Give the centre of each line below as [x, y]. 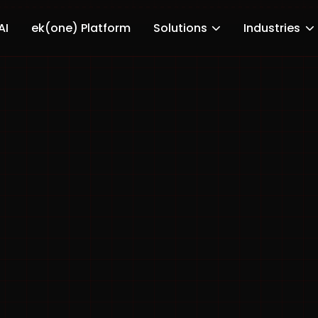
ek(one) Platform [81, 28]
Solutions [181, 28]
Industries [272, 28]
